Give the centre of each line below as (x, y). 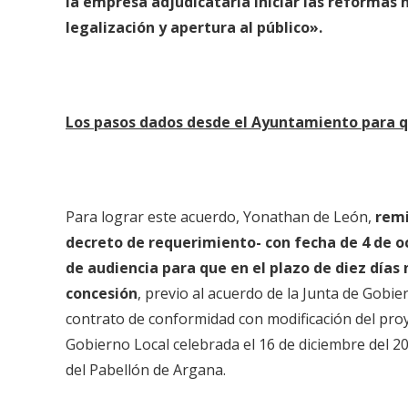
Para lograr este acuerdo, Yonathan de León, (219, 217)
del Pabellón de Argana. (149, 370)
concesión (102, 294)
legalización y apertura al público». (196, 28)
